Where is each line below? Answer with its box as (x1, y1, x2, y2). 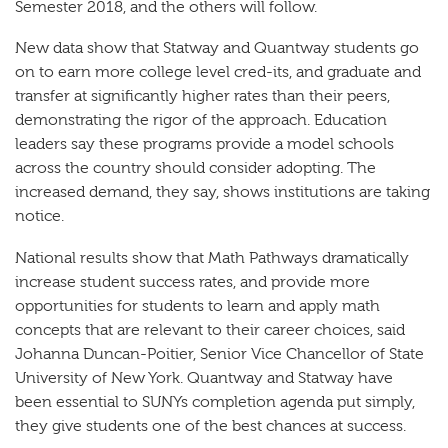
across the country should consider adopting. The (15, 159, 376, 178)
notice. (15, 207, 64, 226)
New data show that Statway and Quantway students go (15, 39, 419, 58)
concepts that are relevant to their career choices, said (15, 321, 405, 340)
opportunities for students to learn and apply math (15, 297, 380, 316)
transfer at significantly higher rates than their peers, (15, 87, 390, 106)
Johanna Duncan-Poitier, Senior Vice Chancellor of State (15, 345, 424, 364)
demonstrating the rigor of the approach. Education (15, 111, 387, 130)
